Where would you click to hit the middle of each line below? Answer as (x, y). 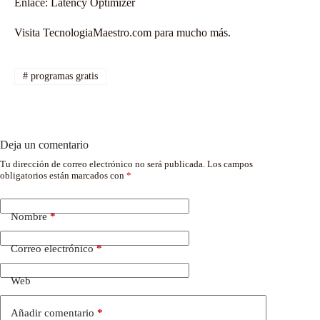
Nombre (29, 216)
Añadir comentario (52, 312)
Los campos (230, 164)
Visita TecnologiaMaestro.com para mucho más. (122, 32)
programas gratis (62, 76)
